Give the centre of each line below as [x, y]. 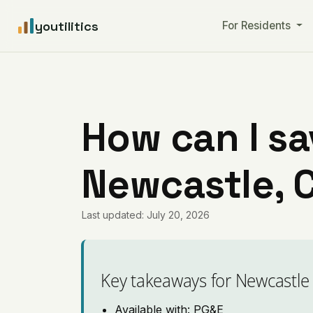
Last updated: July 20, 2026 [146, 215]
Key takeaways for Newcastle [205, 280]
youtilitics [67, 26]
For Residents [257, 26]
